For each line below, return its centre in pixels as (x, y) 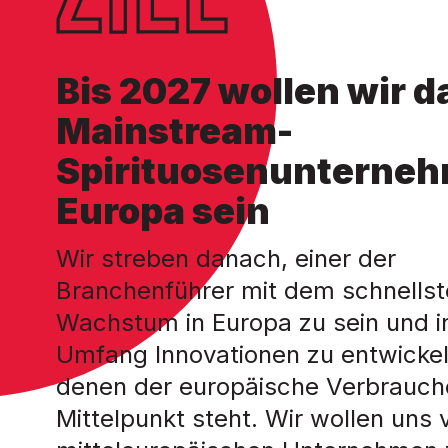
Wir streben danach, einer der (226, 258)
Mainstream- (174, 131)
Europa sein (163, 211)
